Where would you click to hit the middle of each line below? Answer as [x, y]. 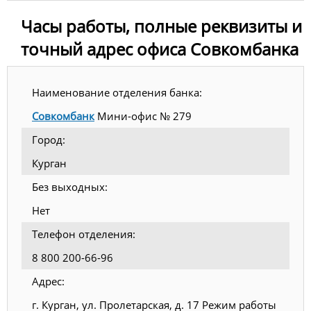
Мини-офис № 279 [143, 116]
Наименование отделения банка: [117, 92]
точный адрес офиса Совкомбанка [160, 49]
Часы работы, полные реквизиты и [161, 26]
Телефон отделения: [84, 234]
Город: [49, 140]
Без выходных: [70, 187]
